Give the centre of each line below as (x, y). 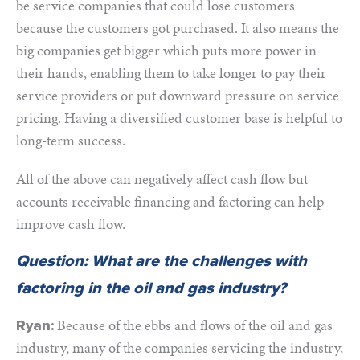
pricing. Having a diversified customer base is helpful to (179, 118)
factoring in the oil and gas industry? (151, 288)
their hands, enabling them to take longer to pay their (171, 73)
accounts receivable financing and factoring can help (170, 201)
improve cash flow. (71, 224)
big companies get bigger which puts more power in (166, 50)
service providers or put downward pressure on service (178, 95)
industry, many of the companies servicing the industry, (180, 348)
